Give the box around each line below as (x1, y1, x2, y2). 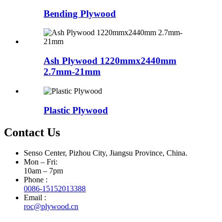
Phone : (24, 175, 48, 184)
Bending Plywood (44, 8, 116, 19)
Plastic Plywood (44, 105, 108, 115)
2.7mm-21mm (44, 66, 101, 77)
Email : (24, 193, 46, 202)
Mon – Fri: (24, 158, 57, 166)
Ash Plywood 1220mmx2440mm (44, 55, 176, 66)
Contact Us (4, 125, 60, 139)
